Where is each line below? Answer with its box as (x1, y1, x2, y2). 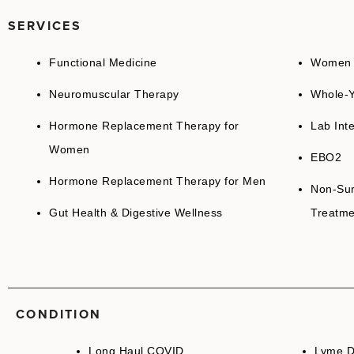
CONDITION (16, 305, 102, 324)
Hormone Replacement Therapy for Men (49, 175, 266, 188)
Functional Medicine (49, 56, 157, 70)
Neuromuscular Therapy (49, 88, 179, 101)
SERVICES (8, 17, 82, 35)
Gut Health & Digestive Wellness (49, 206, 223, 220)
